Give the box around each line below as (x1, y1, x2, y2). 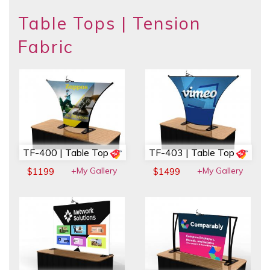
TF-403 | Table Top (149, 146, 234, 159)
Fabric (18, 36, 73, 58)
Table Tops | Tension (18, 13, 201, 34)
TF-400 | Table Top (23, 146, 108, 159)
